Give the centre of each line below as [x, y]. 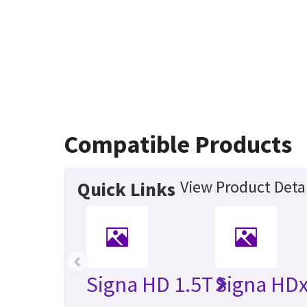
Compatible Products [178, 144]
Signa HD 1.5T [150, 284]
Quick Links [127, 189]
